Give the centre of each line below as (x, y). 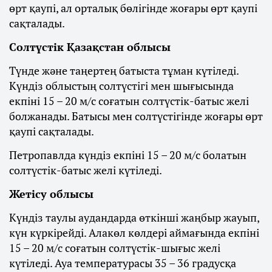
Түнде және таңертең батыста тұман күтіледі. (124, 71)
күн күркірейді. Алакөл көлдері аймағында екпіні (134, 233)
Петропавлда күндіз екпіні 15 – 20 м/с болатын (128, 155)
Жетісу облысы (51, 194)
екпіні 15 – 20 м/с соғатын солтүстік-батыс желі (129, 101)
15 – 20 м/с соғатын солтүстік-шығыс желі (115, 248)
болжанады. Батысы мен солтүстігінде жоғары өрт (136, 116)
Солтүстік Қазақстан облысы (90, 47)
